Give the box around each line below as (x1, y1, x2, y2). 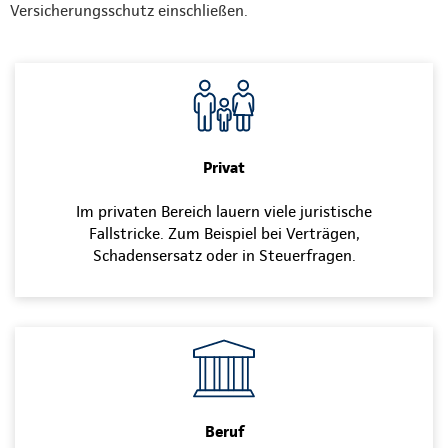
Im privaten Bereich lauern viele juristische (76, 202, 372, 222)
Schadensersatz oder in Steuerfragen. (92, 246, 356, 266)
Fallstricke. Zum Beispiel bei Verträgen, (88, 224, 360, 244)
